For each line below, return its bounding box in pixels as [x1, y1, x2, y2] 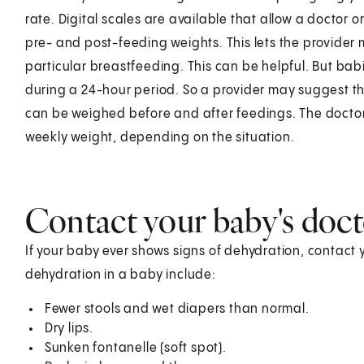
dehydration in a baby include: [24, 267, 216, 282]
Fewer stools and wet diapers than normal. [44, 301, 310, 316]
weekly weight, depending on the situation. [24, 130, 295, 145]
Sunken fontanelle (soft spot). [44, 340, 227, 355]
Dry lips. [44, 321, 93, 336]
